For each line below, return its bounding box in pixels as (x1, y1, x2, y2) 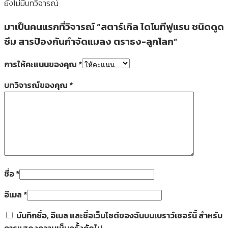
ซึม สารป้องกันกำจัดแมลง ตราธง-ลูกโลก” (4, 34, 178, 48)
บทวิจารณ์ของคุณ (4, 79, 69, 92)
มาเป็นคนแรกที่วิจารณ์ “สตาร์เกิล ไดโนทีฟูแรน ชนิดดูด (4, 19, 224, 34)
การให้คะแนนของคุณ (4, 58, 78, 71)
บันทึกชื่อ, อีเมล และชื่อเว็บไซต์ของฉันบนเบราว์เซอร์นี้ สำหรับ (16, 209, 222, 222)
